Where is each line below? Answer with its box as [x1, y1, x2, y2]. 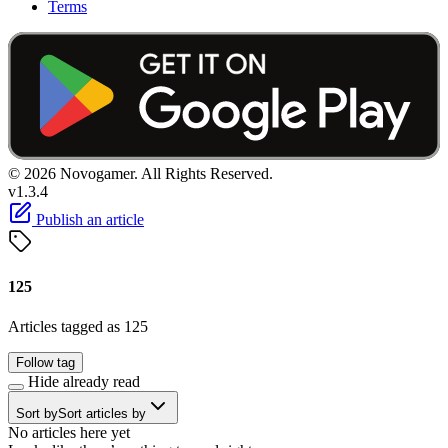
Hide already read [24, 372, 140, 390]
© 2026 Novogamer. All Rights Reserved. [8, 165, 273, 183]
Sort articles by [58, 405, 146, 421]
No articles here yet [8, 423, 130, 441]
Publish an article [32, 211, 144, 229]
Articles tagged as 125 [8, 317, 148, 335]
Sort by [16, 405, 58, 421]
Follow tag [16, 354, 75, 370]
